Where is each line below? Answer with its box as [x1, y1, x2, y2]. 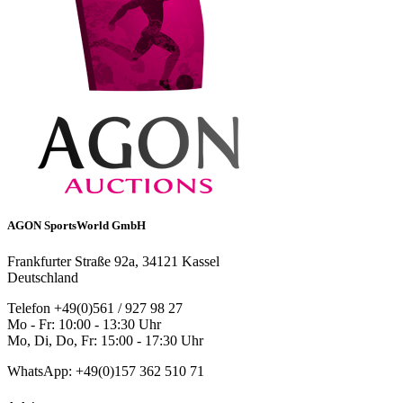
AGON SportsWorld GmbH [7, 219, 146, 233]
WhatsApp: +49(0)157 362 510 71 [7, 363, 204, 379]
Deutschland [7, 269, 78, 285]
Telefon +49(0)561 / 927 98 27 [7, 300, 183, 316]
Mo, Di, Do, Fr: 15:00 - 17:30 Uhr [7, 332, 203, 348]
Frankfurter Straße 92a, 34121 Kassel [7, 253, 219, 269]
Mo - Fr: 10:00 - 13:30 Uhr [7, 316, 161, 332]
